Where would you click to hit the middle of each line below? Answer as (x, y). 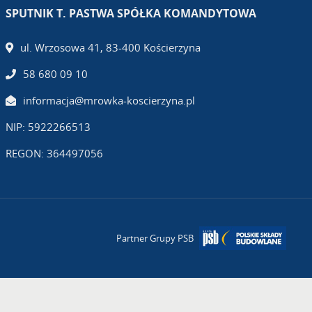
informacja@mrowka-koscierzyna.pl (109, 101)
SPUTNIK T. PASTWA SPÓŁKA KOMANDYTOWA (131, 14)
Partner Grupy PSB (155, 238)
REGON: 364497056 (54, 154)
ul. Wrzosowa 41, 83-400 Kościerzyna (110, 48)
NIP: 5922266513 (48, 127)
